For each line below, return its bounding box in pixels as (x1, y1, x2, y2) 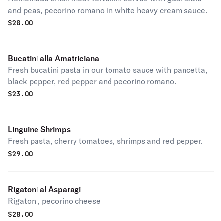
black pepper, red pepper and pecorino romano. (8, 76, 176, 86)
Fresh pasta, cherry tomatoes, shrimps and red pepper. (8, 136, 203, 146)
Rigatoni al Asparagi (8, 184, 81, 194)
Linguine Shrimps (8, 124, 71, 134)
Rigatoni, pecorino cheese (8, 196, 101, 206)
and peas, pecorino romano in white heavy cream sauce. (8, 5, 207, 15)
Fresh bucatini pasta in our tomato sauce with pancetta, (8, 65, 207, 74)
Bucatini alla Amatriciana (8, 53, 99, 63)
